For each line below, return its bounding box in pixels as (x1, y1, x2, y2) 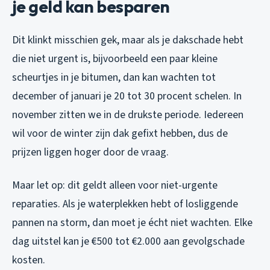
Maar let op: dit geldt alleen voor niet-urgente (12, 177, 218, 193)
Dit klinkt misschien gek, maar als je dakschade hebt (12, 32, 243, 48)
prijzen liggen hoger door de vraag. (12, 144, 169, 160)
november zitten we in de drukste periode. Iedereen (12, 107, 243, 122)
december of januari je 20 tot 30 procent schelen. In (12, 88, 242, 104)
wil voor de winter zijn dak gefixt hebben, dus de (12, 125, 228, 141)
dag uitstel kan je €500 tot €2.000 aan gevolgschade (12, 233, 245, 249)
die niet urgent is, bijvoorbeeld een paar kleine (12, 51, 218, 66)
